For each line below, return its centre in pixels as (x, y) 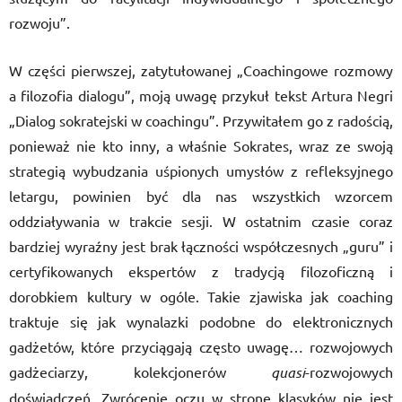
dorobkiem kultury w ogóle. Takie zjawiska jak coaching (201, 296)
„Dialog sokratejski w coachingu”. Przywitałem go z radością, (201, 120)
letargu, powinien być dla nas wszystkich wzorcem (201, 196)
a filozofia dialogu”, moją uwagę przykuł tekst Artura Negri (201, 95)
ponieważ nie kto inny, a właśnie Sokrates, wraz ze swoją (201, 145)
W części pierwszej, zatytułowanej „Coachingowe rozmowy (201, 70)
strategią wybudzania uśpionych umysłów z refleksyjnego (201, 170)
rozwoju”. (39, 22)
